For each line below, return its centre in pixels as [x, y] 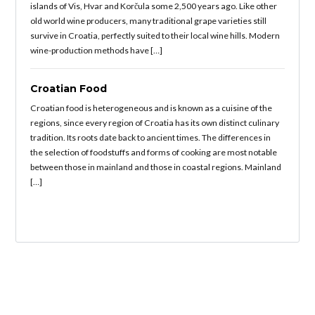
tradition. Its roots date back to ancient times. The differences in [151, 137]
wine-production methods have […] [97, 50]
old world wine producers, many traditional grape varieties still [149, 20]
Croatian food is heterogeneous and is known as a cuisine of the [152, 108]
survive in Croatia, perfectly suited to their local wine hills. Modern [155, 35]
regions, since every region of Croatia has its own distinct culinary [155, 122]
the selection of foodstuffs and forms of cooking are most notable [154, 152]
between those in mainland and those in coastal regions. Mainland [156, 167]
